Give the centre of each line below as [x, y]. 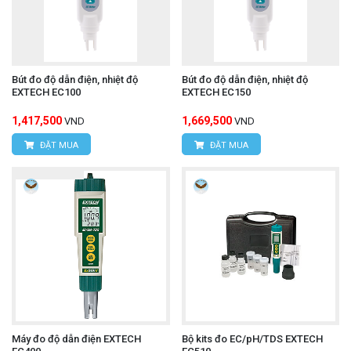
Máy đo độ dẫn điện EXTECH [76, 338]
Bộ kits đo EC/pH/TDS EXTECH [252, 338]
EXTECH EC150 [216, 92]
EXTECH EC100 [46, 92]
